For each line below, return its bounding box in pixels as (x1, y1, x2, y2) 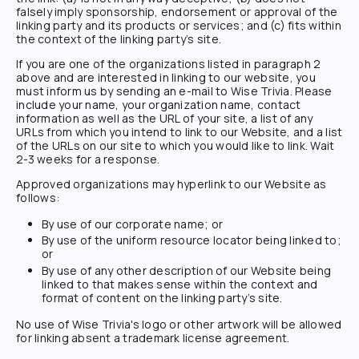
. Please (289, 83, 333, 99)
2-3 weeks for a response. (16, 151, 160, 167)
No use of (16, 316, 72, 332)
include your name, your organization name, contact (16, 96, 301, 112)
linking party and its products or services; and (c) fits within (16, 17, 341, 33)
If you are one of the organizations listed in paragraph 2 (16, 55, 321, 71)
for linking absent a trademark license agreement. (16, 329, 290, 345)
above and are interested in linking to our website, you (16, 69, 316, 85)
